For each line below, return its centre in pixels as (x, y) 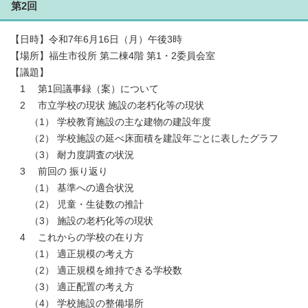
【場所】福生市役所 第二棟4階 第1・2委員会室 (113, 56)
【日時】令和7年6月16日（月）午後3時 (96, 39)
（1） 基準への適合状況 (72, 188)
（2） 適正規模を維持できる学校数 (96, 270)
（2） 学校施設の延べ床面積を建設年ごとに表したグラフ (144, 138)
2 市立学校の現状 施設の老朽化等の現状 (107, 105)
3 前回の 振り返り (59, 171)
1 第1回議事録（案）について (85, 89)
